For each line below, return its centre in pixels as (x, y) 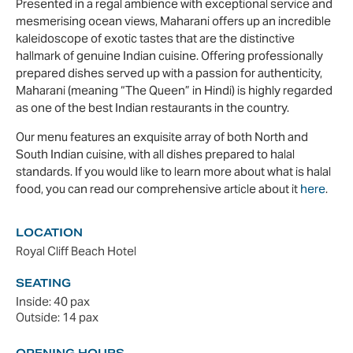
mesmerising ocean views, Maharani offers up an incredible (173, 21)
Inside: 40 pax (53, 302)
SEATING (43, 283)
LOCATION (49, 233)
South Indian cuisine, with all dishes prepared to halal (155, 154)
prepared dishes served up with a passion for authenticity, (169, 73)
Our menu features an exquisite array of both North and (162, 136)
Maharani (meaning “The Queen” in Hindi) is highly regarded (174, 91)
